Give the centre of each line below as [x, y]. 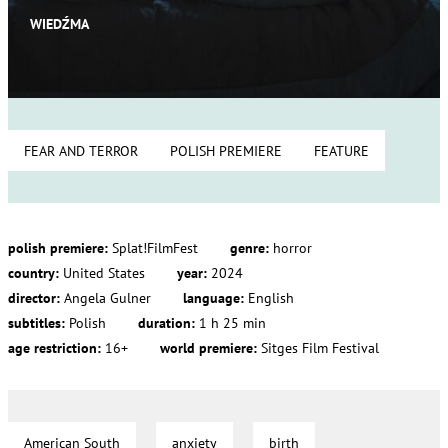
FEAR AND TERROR [81, 150]
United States [104, 272]
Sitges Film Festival [320, 347]
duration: [168, 322]
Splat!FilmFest [155, 247]
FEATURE [341, 150]
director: [36, 297]
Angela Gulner [107, 297]
